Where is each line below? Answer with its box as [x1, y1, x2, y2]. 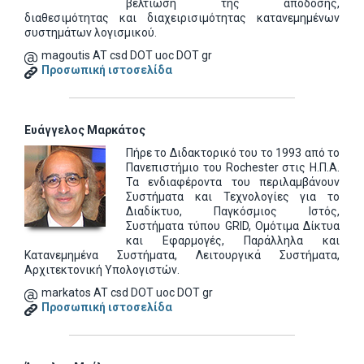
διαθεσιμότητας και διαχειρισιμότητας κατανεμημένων [24, 11, 340, 24]
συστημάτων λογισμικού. [24, 26, 157, 39]
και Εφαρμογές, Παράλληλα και [126, 234, 340, 247]
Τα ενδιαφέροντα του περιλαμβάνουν [126, 175, 340, 188]
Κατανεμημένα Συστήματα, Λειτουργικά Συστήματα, [24, 249, 340, 262]
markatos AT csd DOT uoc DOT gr [41, 286, 213, 299]
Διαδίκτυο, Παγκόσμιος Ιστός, [126, 205, 340, 218]
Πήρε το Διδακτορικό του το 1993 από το [126, 146, 340, 159]
